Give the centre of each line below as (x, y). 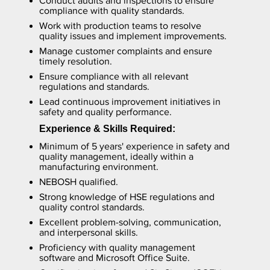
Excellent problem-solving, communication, (130, 222)
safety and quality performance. (105, 111)
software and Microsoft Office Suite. (114, 257)
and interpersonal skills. (88, 232)
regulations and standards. (94, 86)
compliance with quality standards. (111, 10)
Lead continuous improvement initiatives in (130, 101)
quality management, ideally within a (116, 156)
